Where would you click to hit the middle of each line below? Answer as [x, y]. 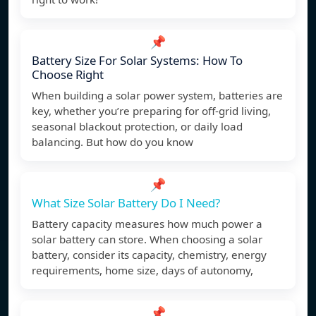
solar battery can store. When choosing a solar [147, 239]
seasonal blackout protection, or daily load [137, 127]
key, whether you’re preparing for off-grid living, [151, 111]
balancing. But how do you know [113, 142]
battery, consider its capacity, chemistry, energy [149, 255]
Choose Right [68, 75]
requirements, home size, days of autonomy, [142, 271]
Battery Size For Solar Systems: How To [137, 61]
